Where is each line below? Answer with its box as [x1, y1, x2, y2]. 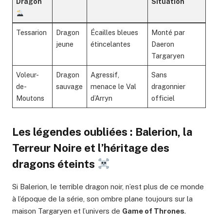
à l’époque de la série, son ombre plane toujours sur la [12, 195, 193, 203]
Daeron [151, 40, 175, 49]
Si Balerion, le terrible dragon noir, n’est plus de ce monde [12, 182, 204, 191]
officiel [151, 94, 175, 103]
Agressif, [91, 71, 120, 79]
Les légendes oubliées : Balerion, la [12, 126, 192, 139]
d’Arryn [91, 94, 113, 103]
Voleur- [16, 71, 39, 79]
